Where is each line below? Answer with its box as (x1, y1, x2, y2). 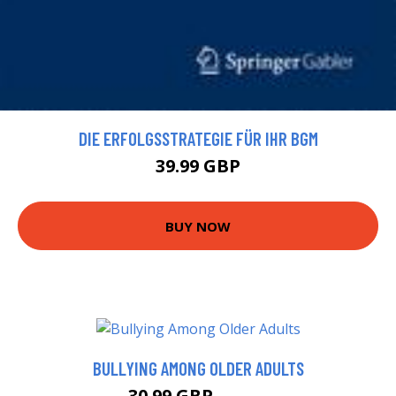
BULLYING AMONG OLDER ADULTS (92, 357, 304, 380)
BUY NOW (165, 217, 231, 235)
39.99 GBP (156, 154, 240, 179)
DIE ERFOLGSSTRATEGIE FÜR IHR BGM (78, 127, 318, 150)
